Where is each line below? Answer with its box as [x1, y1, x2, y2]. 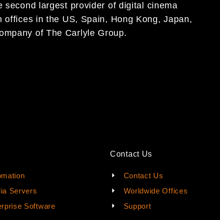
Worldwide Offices [123, 186, 188, 195]
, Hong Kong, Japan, [105, 14, 192, 24]
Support [123, 201, 151, 210]
